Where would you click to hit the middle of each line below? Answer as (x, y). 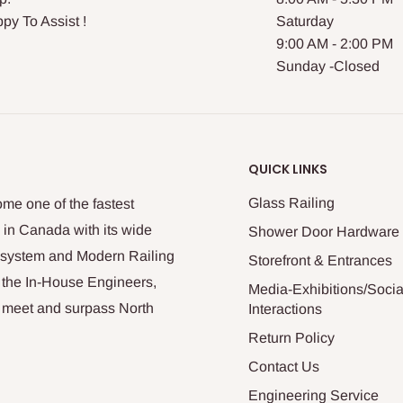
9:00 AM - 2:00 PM (335, 44)
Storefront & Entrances (320, 261)
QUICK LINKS (288, 170)
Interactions (285, 309)
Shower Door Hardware (324, 232)
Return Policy (291, 338)
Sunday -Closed (328, 67)
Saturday (305, 22)
